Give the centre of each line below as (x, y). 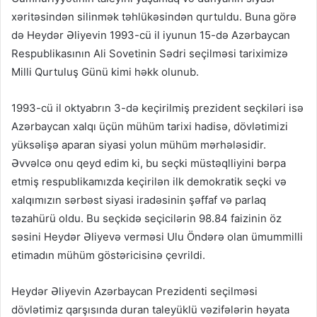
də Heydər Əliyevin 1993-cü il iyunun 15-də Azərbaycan (151, 35)
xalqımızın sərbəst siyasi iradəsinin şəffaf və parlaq (139, 200)
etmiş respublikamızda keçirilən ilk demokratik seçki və (149, 182)
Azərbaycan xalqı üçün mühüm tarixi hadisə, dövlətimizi (150, 127)
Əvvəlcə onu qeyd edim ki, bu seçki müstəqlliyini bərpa (149, 163)
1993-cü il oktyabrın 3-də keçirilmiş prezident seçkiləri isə (157, 108)
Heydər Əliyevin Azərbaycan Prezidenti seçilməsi (134, 292)
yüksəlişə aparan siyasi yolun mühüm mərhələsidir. (139, 145)
